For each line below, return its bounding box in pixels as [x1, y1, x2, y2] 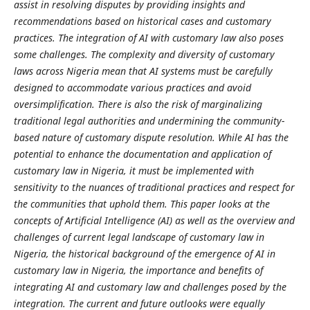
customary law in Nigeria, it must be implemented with [13, 164, 254, 177]
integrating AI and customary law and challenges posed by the [13, 280, 286, 293]
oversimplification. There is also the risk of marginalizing [13, 98, 262, 111]
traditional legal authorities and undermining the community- [13, 114, 284, 127]
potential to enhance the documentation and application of [13, 147, 271, 161]
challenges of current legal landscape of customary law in [13, 230, 264, 244]
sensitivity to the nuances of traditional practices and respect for [13, 181, 295, 194]
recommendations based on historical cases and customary [13, 15, 271, 28]
